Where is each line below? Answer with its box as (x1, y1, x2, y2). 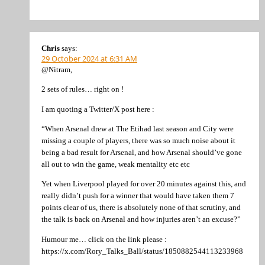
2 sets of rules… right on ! (41, 85, 124, 94)
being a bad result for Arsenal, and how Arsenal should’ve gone (41, 147, 242, 157)
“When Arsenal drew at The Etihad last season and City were (41, 124, 234, 133)
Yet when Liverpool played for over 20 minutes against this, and (41, 179, 246, 189)
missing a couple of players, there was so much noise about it (41, 135, 235, 145)
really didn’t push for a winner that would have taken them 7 (41, 191, 234, 201)
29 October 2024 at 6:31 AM (41, 53, 137, 64)
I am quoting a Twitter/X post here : (41, 104, 154, 114)
